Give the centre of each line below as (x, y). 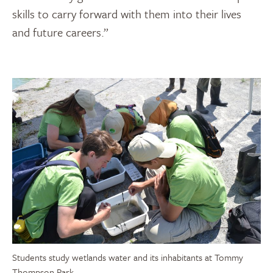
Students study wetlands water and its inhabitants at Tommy (128, 257)
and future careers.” (60, 32)
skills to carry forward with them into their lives (127, 14)
